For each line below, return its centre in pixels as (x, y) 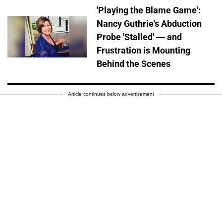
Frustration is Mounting (143, 50)
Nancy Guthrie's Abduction (149, 23)
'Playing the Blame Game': (149, 10)
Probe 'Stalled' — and (139, 37)
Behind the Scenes (134, 63)
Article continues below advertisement (111, 94)
